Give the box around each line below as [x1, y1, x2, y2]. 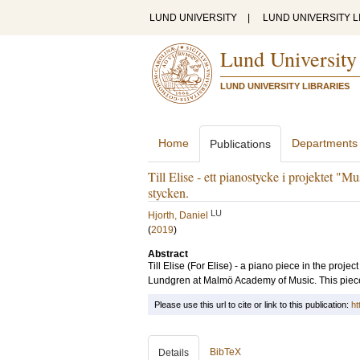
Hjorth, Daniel [148, 210, 208, 221]
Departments [292, 137, 358, 149]
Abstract [148, 248, 188, 260]
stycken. [148, 184, 189, 201]
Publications [210, 137, 271, 150]
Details [158, 347, 189, 358]
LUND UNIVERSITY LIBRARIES [220, 81, 350, 91]
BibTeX [210, 346, 241, 358]
